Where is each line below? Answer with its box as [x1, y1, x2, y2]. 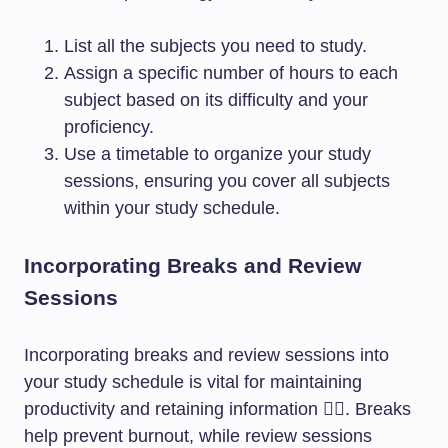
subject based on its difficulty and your [64, 90, 368, 110]
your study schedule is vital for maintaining [24, 372, 362, 392]
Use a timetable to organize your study [64, 144, 371, 164]
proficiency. [64, 117, 154, 137]
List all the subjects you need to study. [64, 36, 367, 56]
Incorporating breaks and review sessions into [24, 345, 389, 365]
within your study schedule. [64, 198, 280, 218]
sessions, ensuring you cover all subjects [64, 171, 390, 191]
